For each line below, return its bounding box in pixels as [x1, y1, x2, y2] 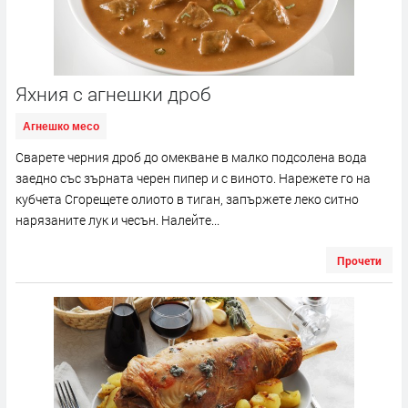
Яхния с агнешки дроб [15, 80, 211, 107]
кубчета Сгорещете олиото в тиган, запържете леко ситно [15, 189, 359, 208]
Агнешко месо [23, 119, 99, 133]
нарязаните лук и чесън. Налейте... [15, 210, 219, 229]
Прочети [337, 252, 382, 268]
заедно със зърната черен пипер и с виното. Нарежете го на [15, 168, 371, 187]
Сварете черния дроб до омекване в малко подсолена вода [15, 148, 367, 166]
